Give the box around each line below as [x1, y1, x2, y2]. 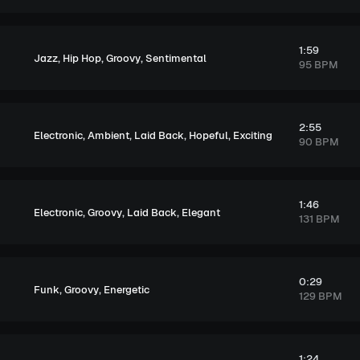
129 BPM [298, 289, 342, 303]
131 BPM [298, 212, 340, 226]
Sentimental [145, 51, 207, 65]
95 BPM [298, 58, 338, 72]
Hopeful [189, 128, 228, 142]
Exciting [233, 128, 272, 142]
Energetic [104, 282, 149, 297]
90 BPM [298, 135, 339, 149]
